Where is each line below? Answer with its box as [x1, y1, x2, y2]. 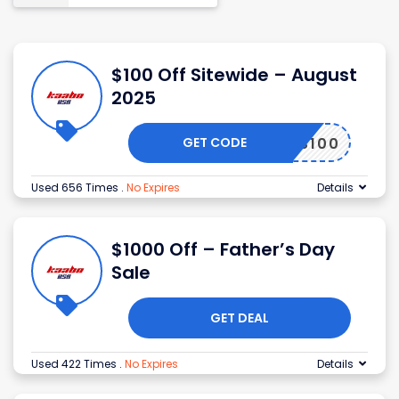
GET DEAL [210, 309, 269, 328]
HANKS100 [253, 134, 340, 155]
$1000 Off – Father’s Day [111, 237, 335, 263]
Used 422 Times [31, 356, 119, 372]
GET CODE [183, 134, 248, 152]
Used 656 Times [31, 180, 121, 196]
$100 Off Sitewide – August [111, 62, 357, 88]
